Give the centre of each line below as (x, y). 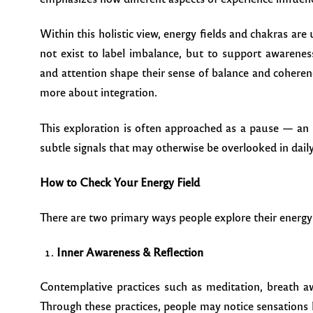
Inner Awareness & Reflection (130, 252)
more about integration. (99, 92)
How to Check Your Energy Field (120, 182)
